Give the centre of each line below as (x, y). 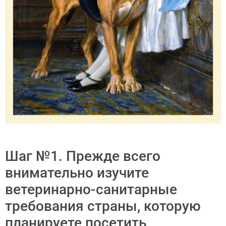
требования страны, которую (103, 206)
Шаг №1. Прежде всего (83, 156)
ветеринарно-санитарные (91, 190)
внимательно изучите (77, 173)
